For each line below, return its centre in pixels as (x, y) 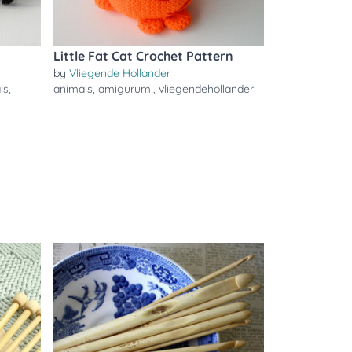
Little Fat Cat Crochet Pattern (143, 56)
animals (73, 89)
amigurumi (126, 89)
